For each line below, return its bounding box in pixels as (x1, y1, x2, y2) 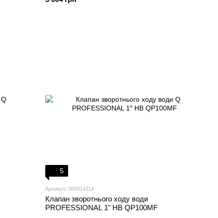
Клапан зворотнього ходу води (45, 195, 148, 203)
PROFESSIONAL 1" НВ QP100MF (45, 203, 158, 212)
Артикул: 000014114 (45, 186, 94, 192)
